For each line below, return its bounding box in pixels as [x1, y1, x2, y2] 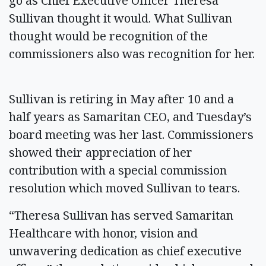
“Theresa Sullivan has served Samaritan [9, 207, 233, 223]
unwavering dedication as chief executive [9, 242, 242, 259]
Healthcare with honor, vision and [9, 224, 198, 241]
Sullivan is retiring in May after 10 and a [9, 90, 234, 107]
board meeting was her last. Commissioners [9, 126, 254, 142]
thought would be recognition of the [9, 27, 208, 44]
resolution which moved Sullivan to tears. [9, 179, 243, 196]
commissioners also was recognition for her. [9, 45, 255, 62]
